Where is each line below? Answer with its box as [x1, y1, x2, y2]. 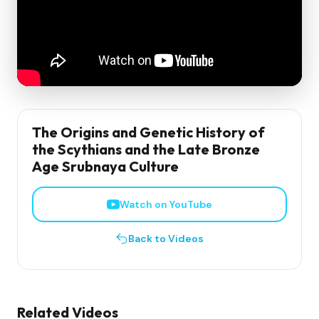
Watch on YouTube [120, 197, 212, 211]
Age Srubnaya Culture [32, 157, 179, 175]
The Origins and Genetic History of [32, 122, 265, 141]
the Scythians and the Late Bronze [32, 140, 260, 158]
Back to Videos [128, 231, 204, 245]
